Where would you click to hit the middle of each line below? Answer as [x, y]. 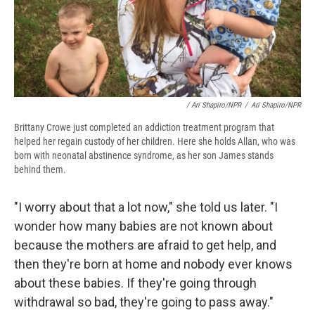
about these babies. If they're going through [135, 283]
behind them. [40, 170]
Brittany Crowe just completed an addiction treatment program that [144, 128]
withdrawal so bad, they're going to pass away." [144, 302]
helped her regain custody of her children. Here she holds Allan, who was [155, 142]
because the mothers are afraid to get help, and [145, 245]
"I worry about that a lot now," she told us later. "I [146, 207]
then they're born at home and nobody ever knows [153, 264]
